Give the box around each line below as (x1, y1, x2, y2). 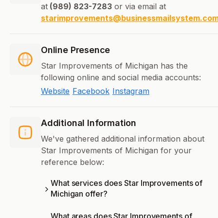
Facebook (73, 86, 109, 96)
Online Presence (41, 45, 110, 55)
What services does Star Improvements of (51, 178, 203, 188)
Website (41, 86, 70, 96)
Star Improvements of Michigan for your (41, 145, 192, 156)
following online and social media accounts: (41, 73, 201, 83)
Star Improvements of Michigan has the (41, 61, 188, 71)
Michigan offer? (51, 189, 108, 199)
